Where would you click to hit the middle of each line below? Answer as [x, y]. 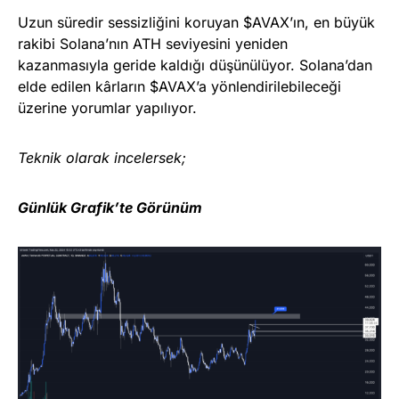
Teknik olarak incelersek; [102, 157]
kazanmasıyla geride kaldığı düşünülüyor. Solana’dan [195, 65]
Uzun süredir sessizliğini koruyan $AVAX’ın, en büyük [196, 22]
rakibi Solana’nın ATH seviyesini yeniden [153, 43]
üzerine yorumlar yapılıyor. [107, 107]
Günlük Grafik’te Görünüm [110, 207]
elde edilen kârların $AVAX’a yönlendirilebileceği [179, 86]
